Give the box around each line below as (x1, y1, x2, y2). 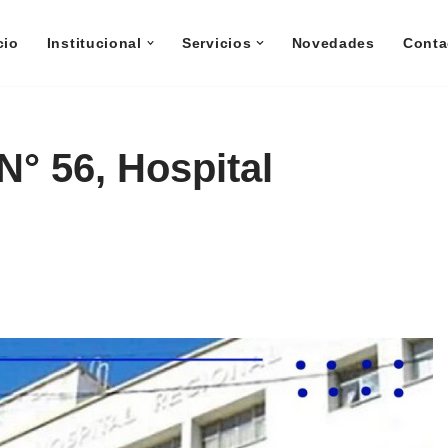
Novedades (291, 35, 375, 51)
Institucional (46, 35, 142, 51)
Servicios (182, 35, 252, 51)
